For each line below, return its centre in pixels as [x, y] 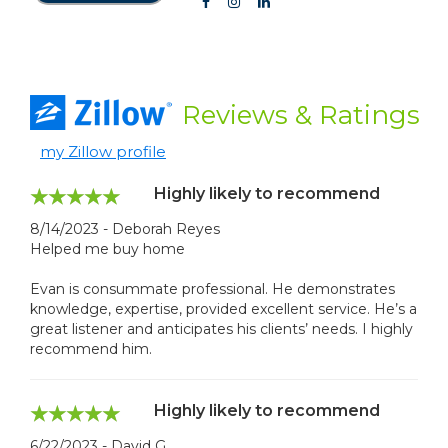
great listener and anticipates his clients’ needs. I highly [221, 328]
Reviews [238, 114]
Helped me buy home [107, 248]
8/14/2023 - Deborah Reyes [125, 228]
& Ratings [357, 114]
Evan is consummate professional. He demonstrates [212, 288]
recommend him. [91, 348]
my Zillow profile [103, 151]
